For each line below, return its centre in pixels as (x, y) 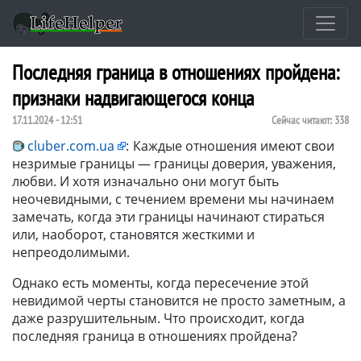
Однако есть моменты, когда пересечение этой (160, 282)
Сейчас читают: (303, 120)
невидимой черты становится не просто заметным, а (179, 300)
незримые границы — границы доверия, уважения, (174, 163)
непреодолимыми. (71, 252)
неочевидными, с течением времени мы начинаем (173, 199)
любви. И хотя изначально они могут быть (145, 181)
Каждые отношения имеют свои (234, 145)
